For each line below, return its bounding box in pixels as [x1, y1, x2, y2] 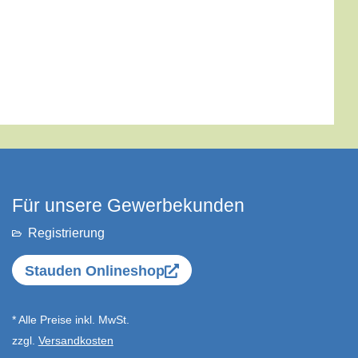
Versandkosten [38, 333, 113, 347]
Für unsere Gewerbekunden [11, 194, 245, 216]
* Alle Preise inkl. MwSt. [11, 312, 129, 326]
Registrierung [27, 225, 105, 240]
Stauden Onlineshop [24, 262, 165, 279]
